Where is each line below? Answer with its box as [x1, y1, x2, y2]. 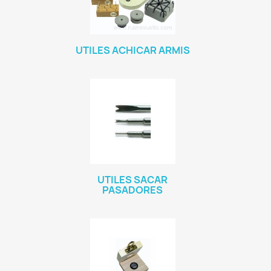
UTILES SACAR [97, 173, 168, 186]
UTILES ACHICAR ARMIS [75, 44, 190, 57]
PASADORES [102, 183, 163, 197]
